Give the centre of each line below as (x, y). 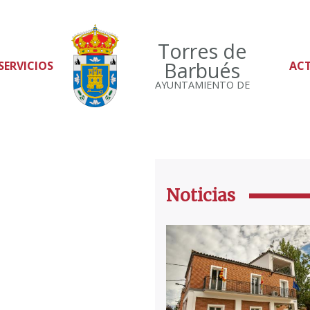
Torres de (202, 51)
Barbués (202, 70)
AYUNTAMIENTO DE (202, 85)
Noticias (201, 195)
